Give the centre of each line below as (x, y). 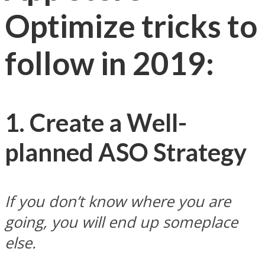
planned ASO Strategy (126, 152)
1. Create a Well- (96, 122)
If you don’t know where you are (118, 202)
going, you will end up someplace (121, 222)
